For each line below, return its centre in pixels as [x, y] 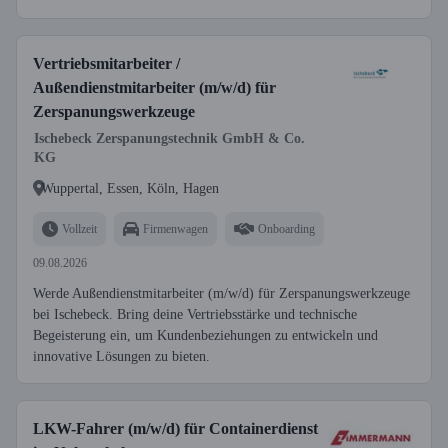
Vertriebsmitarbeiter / [106, 63]
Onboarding [286, 228]
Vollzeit [79, 228]
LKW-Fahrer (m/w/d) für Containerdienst [175, 428]
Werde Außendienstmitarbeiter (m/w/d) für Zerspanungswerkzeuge [221, 293]
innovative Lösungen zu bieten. [121, 356]
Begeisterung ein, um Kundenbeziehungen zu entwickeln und [205, 335]
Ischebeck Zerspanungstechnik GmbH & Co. [169, 138]
